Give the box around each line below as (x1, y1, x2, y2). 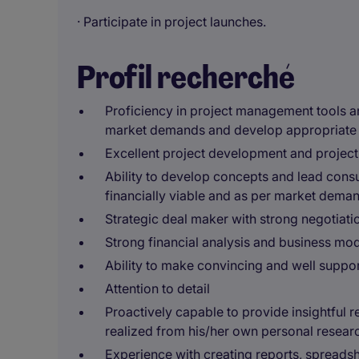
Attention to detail (105, 280, 210, 296)
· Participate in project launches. (77, 14, 266, 30)
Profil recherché (77, 56, 295, 98)
